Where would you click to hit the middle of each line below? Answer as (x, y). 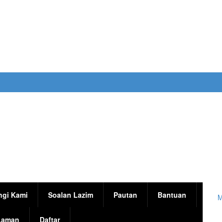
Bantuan (172, 195)
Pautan (125, 195)
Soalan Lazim (71, 195)
